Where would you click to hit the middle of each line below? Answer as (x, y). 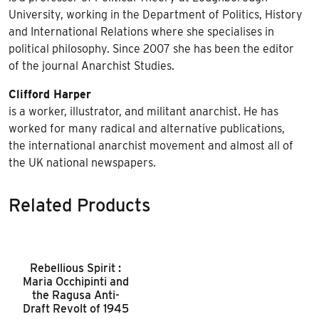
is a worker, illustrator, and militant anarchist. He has (143, 111)
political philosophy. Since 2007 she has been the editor (151, 48)
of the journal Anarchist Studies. (91, 66)
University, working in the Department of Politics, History (156, 14)
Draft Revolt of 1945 (75, 308)
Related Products (80, 205)
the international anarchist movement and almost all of (151, 145)
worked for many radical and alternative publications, (147, 128)
